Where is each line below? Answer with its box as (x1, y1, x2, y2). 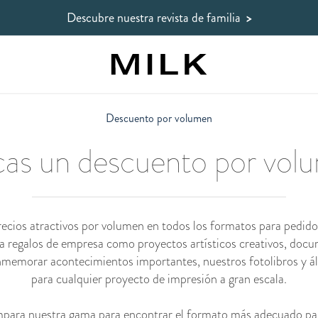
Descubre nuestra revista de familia (66, 8, 246, 27)
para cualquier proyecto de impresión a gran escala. (31, 270, 287, 288)
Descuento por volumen (106, 110, 212, 126)
